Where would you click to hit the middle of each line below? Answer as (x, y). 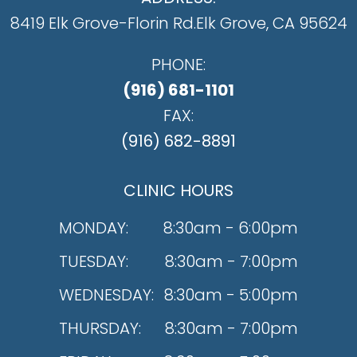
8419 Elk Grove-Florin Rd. (103, 24)
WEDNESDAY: (106, 295)
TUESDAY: (94, 262)
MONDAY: (94, 228)
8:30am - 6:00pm (231, 228)
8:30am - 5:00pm (231, 295)
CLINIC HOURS (178, 191)
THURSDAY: (100, 329)
